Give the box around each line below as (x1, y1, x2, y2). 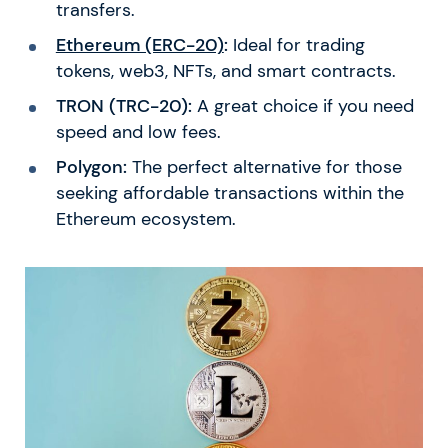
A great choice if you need (191, 95, 414, 118)
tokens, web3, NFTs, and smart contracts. (55, 60, 396, 83)
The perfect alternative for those (126, 155, 402, 178)
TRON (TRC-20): (55, 95, 192, 118)
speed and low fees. (55, 121, 221, 144)
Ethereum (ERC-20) (55, 34, 224, 57)
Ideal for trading (227, 34, 365, 57)
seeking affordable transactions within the (55, 181, 404, 204)
